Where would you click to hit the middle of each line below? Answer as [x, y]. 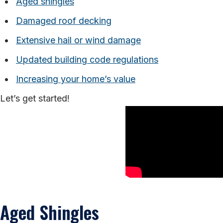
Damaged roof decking [64, 20]
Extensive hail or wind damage [78, 40]
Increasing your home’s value [76, 79]
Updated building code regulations [87, 59]
